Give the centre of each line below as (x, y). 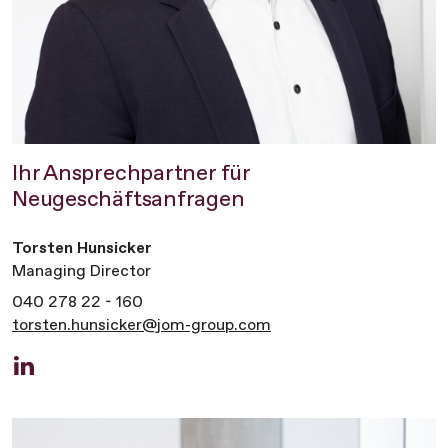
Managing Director (81, 271)
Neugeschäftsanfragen (128, 199)
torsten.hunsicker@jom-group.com (141, 325)
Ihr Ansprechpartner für (131, 173)
